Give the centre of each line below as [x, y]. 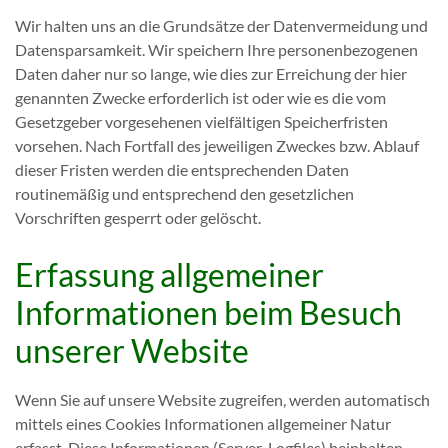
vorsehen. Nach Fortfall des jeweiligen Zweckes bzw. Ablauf [217, 145]
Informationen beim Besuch [208, 312]
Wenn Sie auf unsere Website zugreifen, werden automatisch [222, 399]
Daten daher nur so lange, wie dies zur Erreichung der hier [211, 73]
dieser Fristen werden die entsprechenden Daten [182, 169]
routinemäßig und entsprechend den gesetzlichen [184, 193]
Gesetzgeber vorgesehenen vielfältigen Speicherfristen [201, 121]
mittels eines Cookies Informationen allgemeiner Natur [203, 423]
